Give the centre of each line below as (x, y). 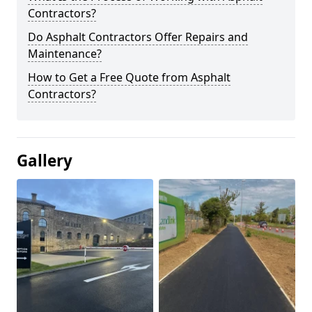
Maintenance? (65, 54)
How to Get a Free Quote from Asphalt (129, 77)
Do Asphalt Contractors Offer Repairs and (138, 37)
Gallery (45, 161)
